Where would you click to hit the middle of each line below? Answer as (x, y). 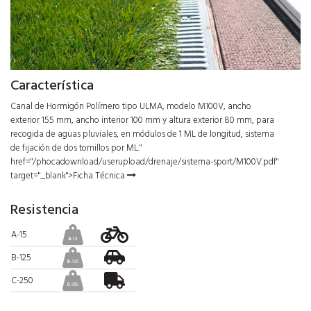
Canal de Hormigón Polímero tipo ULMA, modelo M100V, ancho (131, 106)
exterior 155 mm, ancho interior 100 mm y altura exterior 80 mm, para (142, 120)
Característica (52, 85)
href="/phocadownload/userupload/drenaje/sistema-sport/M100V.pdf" (144, 161)
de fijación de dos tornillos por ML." (76, 148)
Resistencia (44, 209)
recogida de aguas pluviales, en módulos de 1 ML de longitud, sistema (142, 134)
